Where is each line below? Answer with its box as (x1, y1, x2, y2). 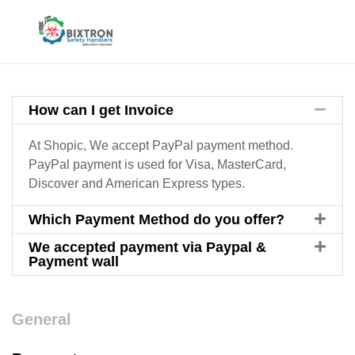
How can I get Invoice (29, 102, 174, 118)
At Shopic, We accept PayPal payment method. (29, 139, 293, 152)
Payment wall (29, 254, 119, 269)
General (12, 311, 71, 328)
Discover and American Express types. (29, 177, 245, 190)
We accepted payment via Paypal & (29, 239, 266, 255)
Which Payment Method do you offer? (29, 212, 284, 227)
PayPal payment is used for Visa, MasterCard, (29, 158, 286, 171)
